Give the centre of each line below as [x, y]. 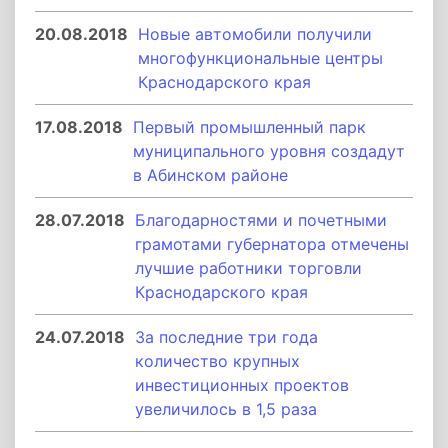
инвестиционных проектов [242, 385]
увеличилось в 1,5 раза [226, 409]
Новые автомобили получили [255, 34]
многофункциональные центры [260, 58]
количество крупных [217, 361]
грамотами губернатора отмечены [272, 244]
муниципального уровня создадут [269, 151]
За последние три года [226, 337]
